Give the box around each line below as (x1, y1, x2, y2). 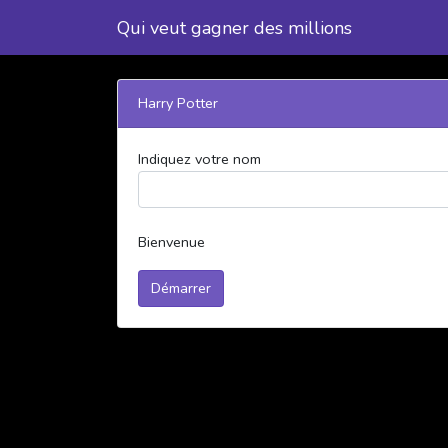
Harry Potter (138, 93, 218, 113)
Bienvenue (138, 232, 205, 253)
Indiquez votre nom (138, 149, 261, 169)
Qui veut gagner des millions (117, 15, 352, 40)
